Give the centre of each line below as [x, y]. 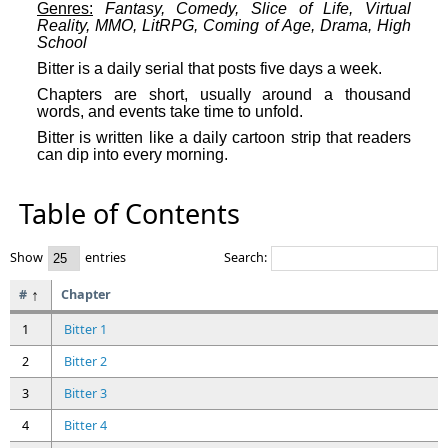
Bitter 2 [86, 362]
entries [103, 258]
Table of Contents [129, 214]
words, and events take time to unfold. [170, 112]
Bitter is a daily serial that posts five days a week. [209, 69]
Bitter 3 [86, 394]
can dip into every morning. [132, 155]
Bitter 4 [86, 426]
